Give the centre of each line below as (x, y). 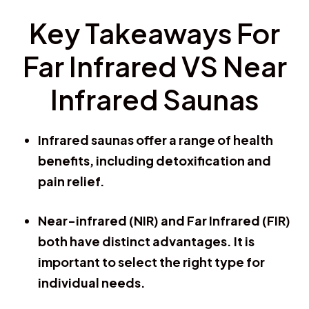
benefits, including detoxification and (154, 160)
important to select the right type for (151, 261)
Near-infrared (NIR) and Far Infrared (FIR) (164, 220)
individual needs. (92, 282)
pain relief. (71, 181)
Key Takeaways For (154, 32)
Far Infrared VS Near (154, 66)
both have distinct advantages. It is (146, 241)
